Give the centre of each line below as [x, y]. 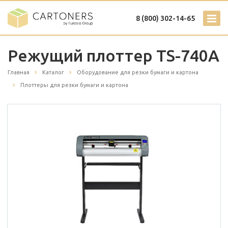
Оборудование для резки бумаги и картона [138, 72]
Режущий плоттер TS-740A [113, 55]
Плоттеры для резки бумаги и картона [74, 85]
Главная [19, 72]
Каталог [53, 72]
